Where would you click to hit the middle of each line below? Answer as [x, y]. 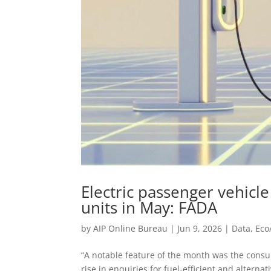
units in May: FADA [149, 208]
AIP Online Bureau [131, 229]
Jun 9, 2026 [200, 229]
